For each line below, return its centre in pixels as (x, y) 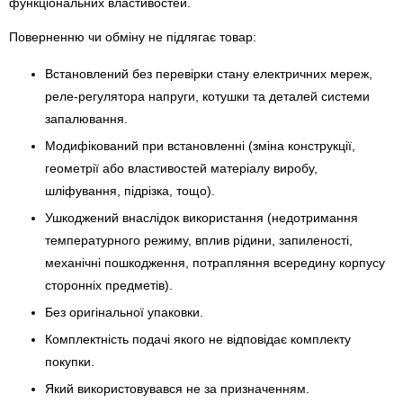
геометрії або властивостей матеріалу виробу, (181, 169)
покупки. (70, 362)
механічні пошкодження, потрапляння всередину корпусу (215, 263)
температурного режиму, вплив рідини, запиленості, (199, 241)
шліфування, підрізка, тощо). (130, 191)
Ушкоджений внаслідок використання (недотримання (201, 218)
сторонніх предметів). (109, 286)
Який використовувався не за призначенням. (177, 389)
